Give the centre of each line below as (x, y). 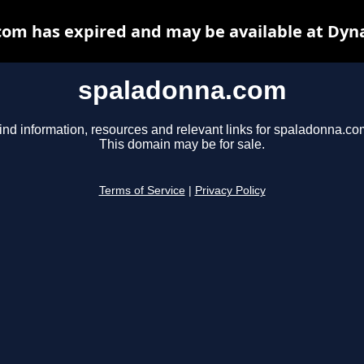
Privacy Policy (230, 191)
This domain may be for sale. (182, 145)
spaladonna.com (182, 90)
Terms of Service (142, 191)
